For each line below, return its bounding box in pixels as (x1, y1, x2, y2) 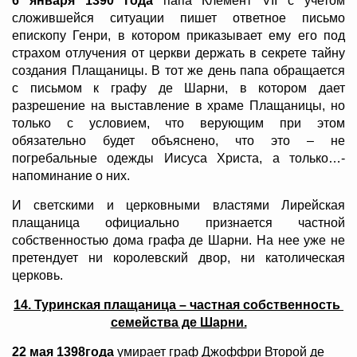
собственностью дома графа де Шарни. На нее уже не (12, 233, 345, 248)
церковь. (12, 269, 63, 283)
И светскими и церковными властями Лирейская (12, 198, 345, 213)
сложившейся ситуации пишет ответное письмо (12, 11, 345, 25)
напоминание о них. (12, 169, 130, 183)
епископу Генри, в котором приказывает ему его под (12, 29, 345, 43)
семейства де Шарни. (110, 316, 247, 330)
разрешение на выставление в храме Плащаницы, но (12, 99, 345, 113)
